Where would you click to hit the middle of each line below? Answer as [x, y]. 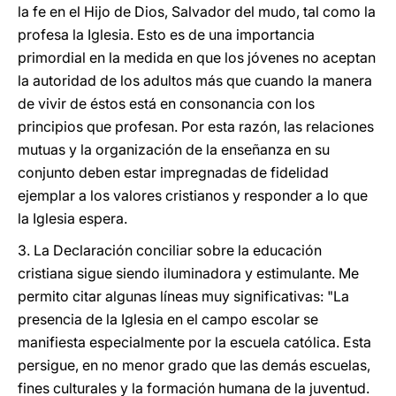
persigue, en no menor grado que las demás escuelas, [194, 365]
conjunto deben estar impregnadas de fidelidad [173, 172]
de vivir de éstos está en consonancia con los [166, 103]
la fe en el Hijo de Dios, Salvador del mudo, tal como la [197, 11]
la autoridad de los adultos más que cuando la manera [195, 80]
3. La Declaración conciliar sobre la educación [170, 250]
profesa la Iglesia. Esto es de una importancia [166, 34]
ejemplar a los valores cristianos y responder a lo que [193, 195]
